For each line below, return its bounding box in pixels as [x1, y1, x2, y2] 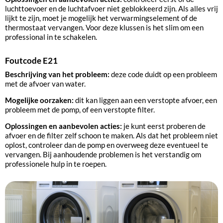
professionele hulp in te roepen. [5, 159, 107, 169]
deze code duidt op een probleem [111, 69, 217, 79]
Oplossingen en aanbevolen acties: [5, 121, 123, 131]
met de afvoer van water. [5, 79, 86, 88]
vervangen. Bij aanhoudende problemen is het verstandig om [5, 150, 201, 159]
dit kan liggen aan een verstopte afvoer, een [75, 95, 217, 105]
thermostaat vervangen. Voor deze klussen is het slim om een [5, 23, 204, 32]
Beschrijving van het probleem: [5, 69, 111, 79]
